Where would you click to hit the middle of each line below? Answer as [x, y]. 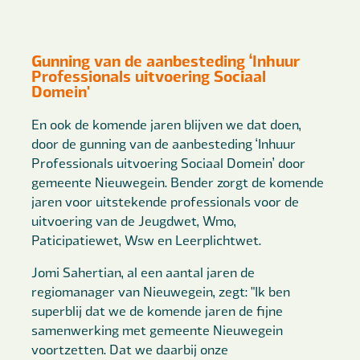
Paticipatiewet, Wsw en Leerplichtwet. [147, 240]
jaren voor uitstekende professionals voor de [166, 202]
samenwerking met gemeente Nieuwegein [157, 330]
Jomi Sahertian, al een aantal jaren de [143, 272]
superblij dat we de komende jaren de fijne [157, 311]
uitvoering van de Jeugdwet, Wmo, [134, 221]
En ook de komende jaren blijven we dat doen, [167, 125]
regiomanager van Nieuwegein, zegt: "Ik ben [161, 292]
